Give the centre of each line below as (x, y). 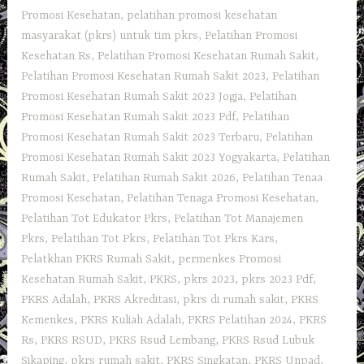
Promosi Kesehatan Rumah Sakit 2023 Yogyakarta (149, 158)
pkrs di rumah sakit (234, 300)
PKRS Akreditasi (135, 300)
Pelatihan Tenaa (283, 178)
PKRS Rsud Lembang (162, 341)
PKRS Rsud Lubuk (269, 341)
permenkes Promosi (230, 260)
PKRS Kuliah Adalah (131, 321)
